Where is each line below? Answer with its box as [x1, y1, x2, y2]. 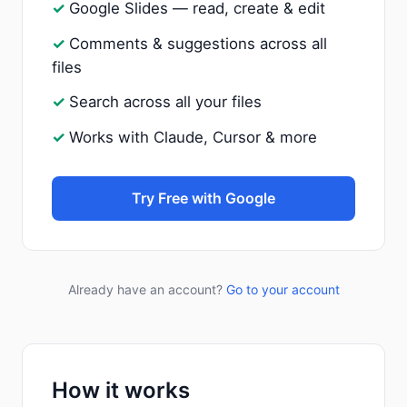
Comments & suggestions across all [69, 34, 327, 53]
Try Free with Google [132, 189, 275, 208]
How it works [52, 377, 190, 404]
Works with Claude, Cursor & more [69, 128, 317, 147]
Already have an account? [67, 282, 226, 298]
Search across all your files [69, 93, 262, 112]
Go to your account [225, 282, 340, 298]
